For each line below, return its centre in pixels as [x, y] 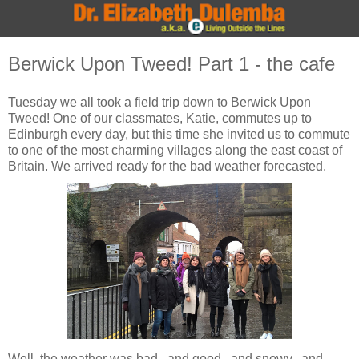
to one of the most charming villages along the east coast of [175, 150]
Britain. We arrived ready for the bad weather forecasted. [167, 166]
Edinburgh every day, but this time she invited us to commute [179, 134]
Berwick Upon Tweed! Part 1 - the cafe [171, 63]
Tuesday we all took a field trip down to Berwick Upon [159, 102]
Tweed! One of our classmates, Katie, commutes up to [160, 118]
